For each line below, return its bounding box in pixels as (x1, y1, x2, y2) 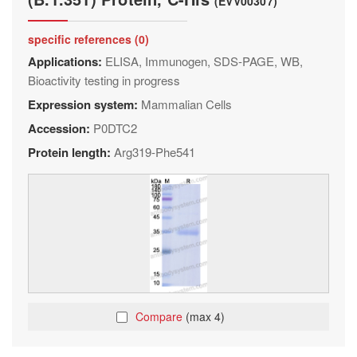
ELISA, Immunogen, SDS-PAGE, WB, (105, 53, 303, 69)
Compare (135, 308, 186, 324)
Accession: (28, 120, 93, 137)
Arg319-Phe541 (114, 143, 195, 160)
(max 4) (186, 308, 225, 324)
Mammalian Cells (141, 96, 232, 112)
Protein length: (28, 143, 114, 161)
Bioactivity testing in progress (28, 72, 180, 88)
